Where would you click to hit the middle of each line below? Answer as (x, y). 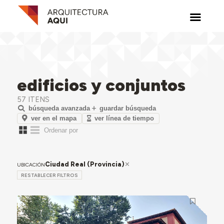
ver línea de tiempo (124, 118)
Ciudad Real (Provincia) (84, 164)
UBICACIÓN (31, 164)
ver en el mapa (54, 118)
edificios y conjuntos (101, 85)
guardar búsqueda (127, 108)
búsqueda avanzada (59, 108)
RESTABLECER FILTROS (49, 175)
